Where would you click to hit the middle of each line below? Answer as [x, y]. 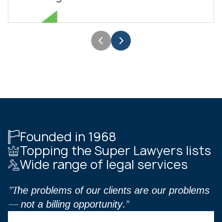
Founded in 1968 [68, 137]
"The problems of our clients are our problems [109, 190]
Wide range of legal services [104, 165]
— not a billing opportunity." [68, 204]
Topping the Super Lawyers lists [115, 151]
